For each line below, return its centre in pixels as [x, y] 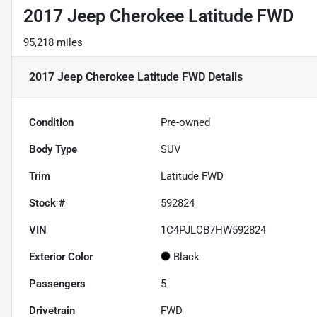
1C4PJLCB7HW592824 [214, 230]
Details [224, 77]
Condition [51, 123]
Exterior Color [61, 257]
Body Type [53, 150]
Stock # [47, 203]
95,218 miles [53, 43]
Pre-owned [186, 123]
